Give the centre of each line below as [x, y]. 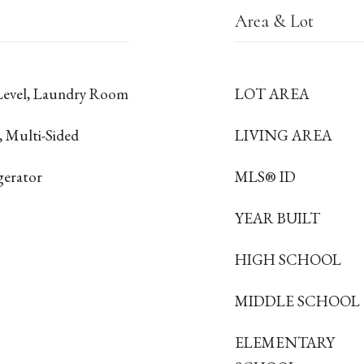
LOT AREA [272, 94]
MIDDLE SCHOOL [297, 301]
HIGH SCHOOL [288, 260]
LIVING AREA [284, 135]
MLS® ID [265, 177]
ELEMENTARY [285, 342]
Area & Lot [274, 21]
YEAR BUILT [277, 218]
